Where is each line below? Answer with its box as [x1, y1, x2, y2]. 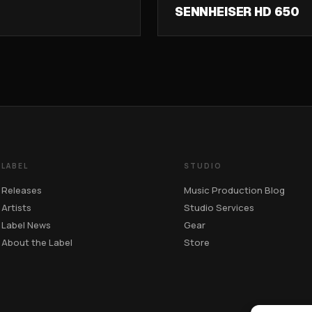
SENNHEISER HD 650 [175, 4, 300, 19]
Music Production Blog [183, 184, 285, 196]
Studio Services [183, 201, 254, 214]
